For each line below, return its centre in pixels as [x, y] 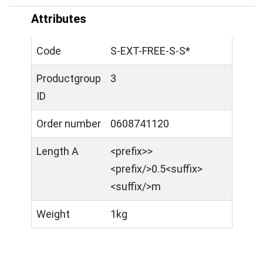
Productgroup [69, 78]
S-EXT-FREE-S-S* [150, 51]
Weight [53, 214]
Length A [58, 151]
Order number [69, 124]
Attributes [59, 19]
